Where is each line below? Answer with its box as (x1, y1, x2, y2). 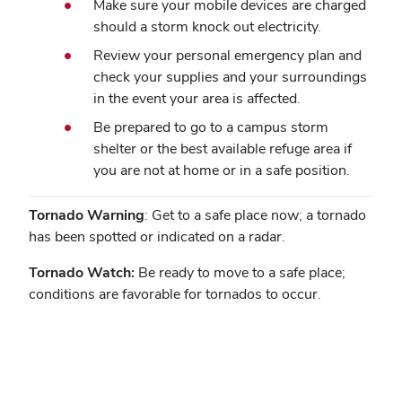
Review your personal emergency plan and (93, 46, 362, 65)
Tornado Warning (29, 205, 144, 224)
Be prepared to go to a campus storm (93, 118, 328, 136)
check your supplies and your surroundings (93, 67, 367, 86)
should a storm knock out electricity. (93, 17, 321, 36)
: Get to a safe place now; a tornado (144, 205, 366, 224)
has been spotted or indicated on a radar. (29, 227, 285, 246)
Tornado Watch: (29, 263, 135, 282)
